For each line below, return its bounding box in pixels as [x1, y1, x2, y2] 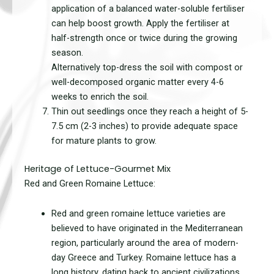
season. [51, 47, 83, 59]
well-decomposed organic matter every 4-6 [51, 76, 224, 88]
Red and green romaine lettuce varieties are [51, 208, 226, 220]
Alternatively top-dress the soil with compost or [51, 62, 243, 73]
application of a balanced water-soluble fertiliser [51, 3, 245, 15]
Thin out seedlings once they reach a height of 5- [51, 106, 248, 117]
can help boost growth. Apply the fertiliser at [51, 18, 229, 29]
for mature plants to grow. [51, 135, 157, 147]
